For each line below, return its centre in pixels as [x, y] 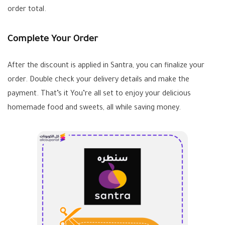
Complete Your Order [53, 40]
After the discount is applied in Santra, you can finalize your [106, 66]
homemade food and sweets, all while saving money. [94, 108]
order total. [27, 10]
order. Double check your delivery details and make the [98, 80]
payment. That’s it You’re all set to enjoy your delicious [99, 94]
